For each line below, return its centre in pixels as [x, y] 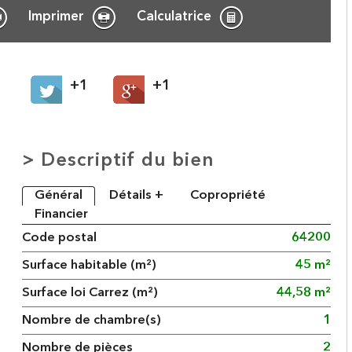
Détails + [137, 196]
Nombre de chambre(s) [92, 321]
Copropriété [228, 196]
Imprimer [57, 17]
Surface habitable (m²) [90, 266]
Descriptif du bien [128, 161]
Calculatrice [174, 17]
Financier [62, 214]
